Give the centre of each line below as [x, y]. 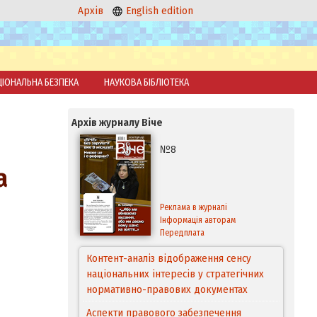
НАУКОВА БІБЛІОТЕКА [146, 82]
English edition [158, 11]
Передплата [182, 233]
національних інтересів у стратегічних [175, 274]
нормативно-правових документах [167, 289]
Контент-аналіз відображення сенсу [169, 258]
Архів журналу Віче [117, 122]
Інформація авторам [198, 220]
